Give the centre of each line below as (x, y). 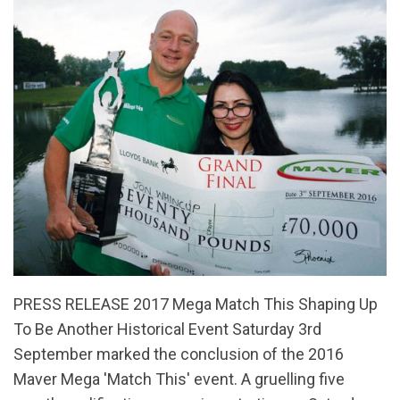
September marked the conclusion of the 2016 (179, 354)
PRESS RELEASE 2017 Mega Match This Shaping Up (196, 304)
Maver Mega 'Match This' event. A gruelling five (179, 379)
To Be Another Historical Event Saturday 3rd (167, 329)
